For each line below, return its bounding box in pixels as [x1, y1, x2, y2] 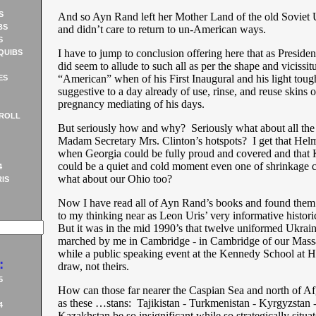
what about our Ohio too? [57, 173, 172, 185]
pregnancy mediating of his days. [57, 98, 207, 110]
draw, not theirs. [57, 260, 129, 272]
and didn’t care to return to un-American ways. [57, 23, 266, 35]
